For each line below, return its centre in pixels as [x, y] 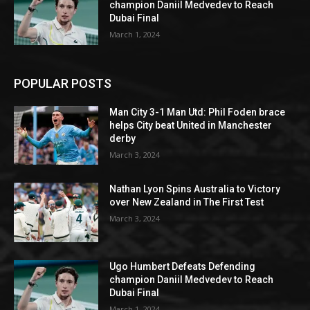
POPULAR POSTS [63, 83]
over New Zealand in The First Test [187, 202]
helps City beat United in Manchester [191, 125]
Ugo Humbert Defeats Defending [183, 267]
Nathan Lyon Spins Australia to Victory [195, 189]
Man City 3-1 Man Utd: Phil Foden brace [198, 112]
